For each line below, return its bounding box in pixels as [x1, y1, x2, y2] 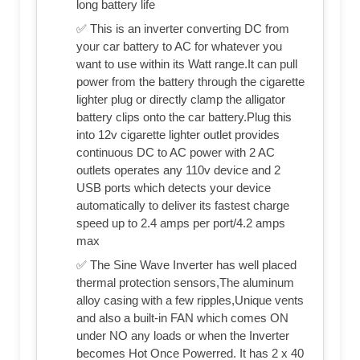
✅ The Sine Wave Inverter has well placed [76, 258, 297, 272]
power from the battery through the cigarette [76, 75, 305, 89]
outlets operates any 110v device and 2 [76, 163, 280, 178]
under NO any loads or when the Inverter [76, 329, 289, 343]
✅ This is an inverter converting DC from [76, 22, 289, 36]
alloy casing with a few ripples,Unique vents [76, 293, 304, 308]
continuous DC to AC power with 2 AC [76, 145, 275, 160]
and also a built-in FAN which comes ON [76, 311, 288, 325]
